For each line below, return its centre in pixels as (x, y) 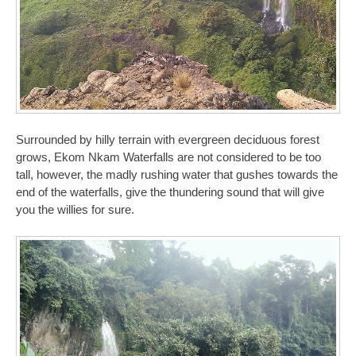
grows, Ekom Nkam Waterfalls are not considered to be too (168, 157)
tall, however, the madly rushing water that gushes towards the (177, 174)
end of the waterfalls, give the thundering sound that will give (170, 192)
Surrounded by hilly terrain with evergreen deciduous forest (168, 139)
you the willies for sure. (75, 209)
